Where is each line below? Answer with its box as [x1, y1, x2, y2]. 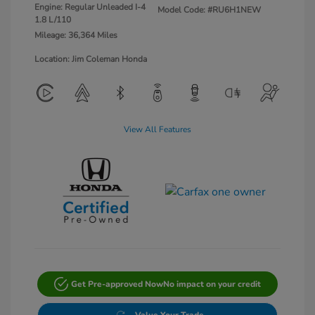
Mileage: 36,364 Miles [34, 30, 117, 41]
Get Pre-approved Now [70, 278, 163, 290]
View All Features [124, 124, 191, 136]
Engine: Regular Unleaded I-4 [34, 1, 146, 13]
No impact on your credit [162, 278, 261, 290]
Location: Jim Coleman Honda [34, 53, 147, 65]
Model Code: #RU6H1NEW [157, 4, 261, 16]
